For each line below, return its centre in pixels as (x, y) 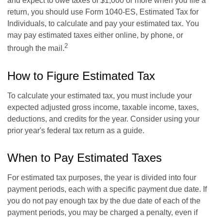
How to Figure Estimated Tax (81, 76)
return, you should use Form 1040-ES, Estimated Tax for (103, 12)
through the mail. (36, 48)
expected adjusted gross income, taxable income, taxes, (103, 107)
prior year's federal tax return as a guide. (76, 130)
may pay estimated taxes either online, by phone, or (95, 35)
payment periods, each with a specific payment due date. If (107, 189)
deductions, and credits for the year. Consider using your (103, 119)
